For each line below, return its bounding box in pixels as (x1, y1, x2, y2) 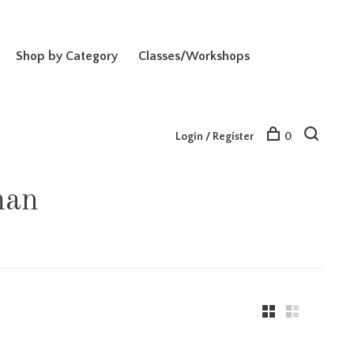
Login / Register (175, 130, 254, 143)
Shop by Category (15, 48, 118, 63)
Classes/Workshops (137, 48, 250, 63)
